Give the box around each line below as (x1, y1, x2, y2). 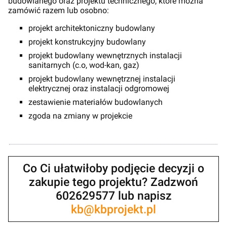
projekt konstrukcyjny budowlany (28, 37, 146, 47)
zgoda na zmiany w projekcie (28, 111, 132, 121)
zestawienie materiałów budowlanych (28, 97, 163, 107)
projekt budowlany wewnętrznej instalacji (28, 74, 175, 84)
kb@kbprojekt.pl (71, 203, 156, 217)
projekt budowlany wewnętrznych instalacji (28, 51, 182, 61)
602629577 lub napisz (55, 189, 172, 203)
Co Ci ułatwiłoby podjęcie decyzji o (23, 162, 204, 176)
